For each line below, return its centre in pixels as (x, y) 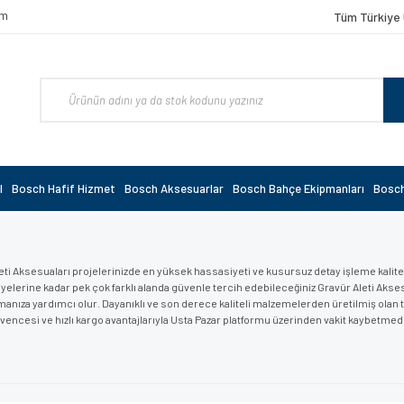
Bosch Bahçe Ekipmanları (298, 188)
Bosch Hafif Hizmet (64, 188)
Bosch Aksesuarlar (174, 188)
